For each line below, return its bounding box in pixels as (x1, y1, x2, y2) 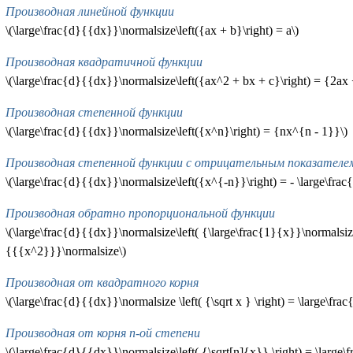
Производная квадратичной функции (5, 55, 203, 69)
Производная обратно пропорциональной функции (5, 206, 275, 221)
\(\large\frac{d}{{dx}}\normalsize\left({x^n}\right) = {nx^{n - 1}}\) (5, 124, 347, 139)
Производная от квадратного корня (5, 276, 199, 290)
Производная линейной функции (5, 5, 174, 19)
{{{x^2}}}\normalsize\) (5, 244, 126, 258)
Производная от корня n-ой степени (5, 326, 200, 340)
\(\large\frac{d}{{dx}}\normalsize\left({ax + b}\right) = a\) (5, 24, 299, 38)
